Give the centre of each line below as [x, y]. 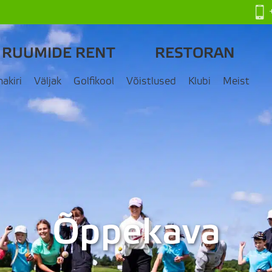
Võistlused [151, 81]
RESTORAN [195, 53]
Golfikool [94, 81]
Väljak [48, 81]
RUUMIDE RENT [59, 53]
